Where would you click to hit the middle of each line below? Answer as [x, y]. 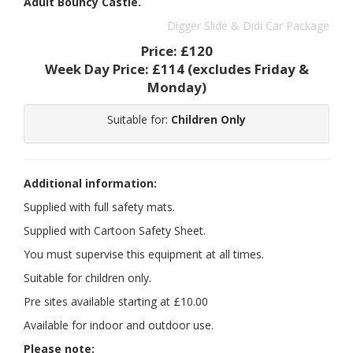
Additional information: [90, 184]
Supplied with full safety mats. [99, 207]
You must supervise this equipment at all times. [144, 255]
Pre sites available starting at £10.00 [116, 302]
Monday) [176, 87]
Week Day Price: [98, 69]
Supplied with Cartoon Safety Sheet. [115, 231]
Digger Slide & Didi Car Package [248, 26]
